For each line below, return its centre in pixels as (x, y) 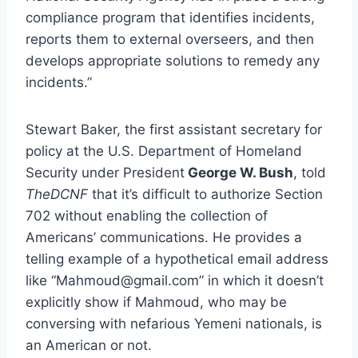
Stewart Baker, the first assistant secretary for (174, 129)
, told (310, 172)
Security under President (105, 172)
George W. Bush (239, 172)
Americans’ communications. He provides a (164, 237)
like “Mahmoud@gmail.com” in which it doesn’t (175, 280)
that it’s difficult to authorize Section (205, 194)
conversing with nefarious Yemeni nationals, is (174, 323)
